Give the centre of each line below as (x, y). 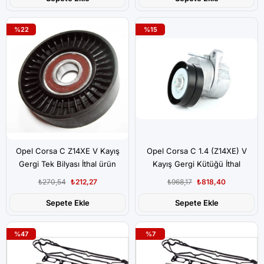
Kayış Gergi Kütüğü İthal (197, 164)
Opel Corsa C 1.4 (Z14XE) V (197, 151)
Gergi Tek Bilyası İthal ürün (67, 164)
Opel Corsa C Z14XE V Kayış (67, 151)
